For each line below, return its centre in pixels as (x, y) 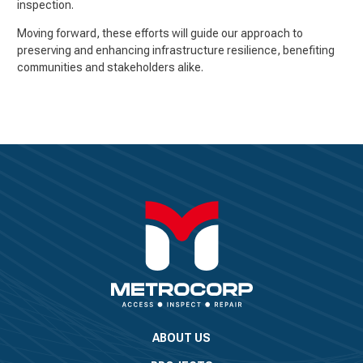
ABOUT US (181, 337)
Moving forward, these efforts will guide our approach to (160, 33)
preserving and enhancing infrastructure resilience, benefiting (176, 50)
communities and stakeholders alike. (111, 67)
